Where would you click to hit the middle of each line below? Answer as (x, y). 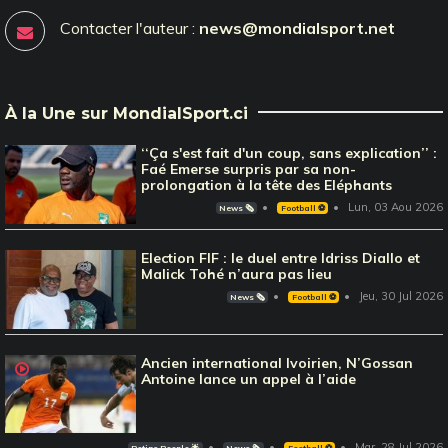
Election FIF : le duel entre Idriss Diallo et (281, 257)
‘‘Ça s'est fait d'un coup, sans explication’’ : (289, 152)
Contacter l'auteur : (129, 27)
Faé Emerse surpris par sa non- (249, 168)
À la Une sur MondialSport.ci (126, 113)
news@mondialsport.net (297, 27)
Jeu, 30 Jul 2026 (401, 295)
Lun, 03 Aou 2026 (395, 206)
